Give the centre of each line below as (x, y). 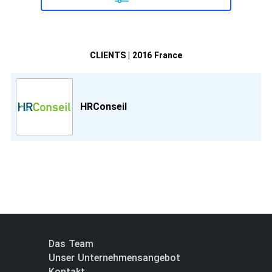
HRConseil (104, 106)
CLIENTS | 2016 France (136, 56)
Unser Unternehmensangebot (114, 258)
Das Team (71, 244)
